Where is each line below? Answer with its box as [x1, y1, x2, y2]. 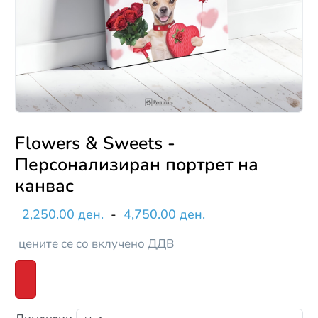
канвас [15, 174, 74, 199]
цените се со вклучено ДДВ [18, 236, 174, 253]
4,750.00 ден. [124, 206, 205, 224]
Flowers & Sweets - [15, 131, 175, 156]
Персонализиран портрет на [15, 153, 258, 177]
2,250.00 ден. [22, 206, 104, 224]
